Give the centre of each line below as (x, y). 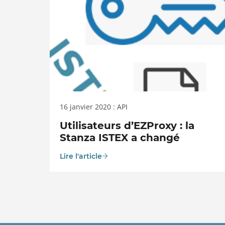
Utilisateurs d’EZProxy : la (127, 126)
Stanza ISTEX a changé (120, 138)
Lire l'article (81, 156)
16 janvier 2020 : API (94, 107)
